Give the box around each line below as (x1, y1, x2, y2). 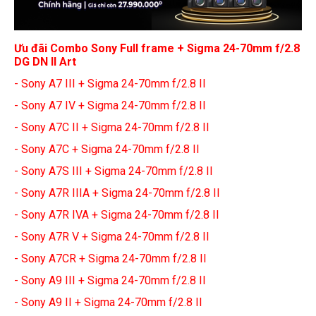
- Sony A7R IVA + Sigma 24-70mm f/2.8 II (14, 207, 219, 221)
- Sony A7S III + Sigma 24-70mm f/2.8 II (14, 164, 213, 178)
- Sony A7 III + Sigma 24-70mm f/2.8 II (14, 76, 206, 90)
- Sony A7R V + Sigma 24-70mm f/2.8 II (14, 229, 209, 243)
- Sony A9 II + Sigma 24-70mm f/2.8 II (14, 295, 202, 309)
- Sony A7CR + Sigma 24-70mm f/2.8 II (14, 251, 207, 265)
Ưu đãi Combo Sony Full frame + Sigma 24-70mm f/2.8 (14, 41, 300, 55)
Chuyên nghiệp (49, 7, 115, 18)
